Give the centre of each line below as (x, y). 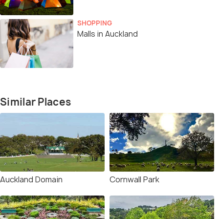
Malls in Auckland (108, 34)
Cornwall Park (134, 179)
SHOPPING (95, 23)
